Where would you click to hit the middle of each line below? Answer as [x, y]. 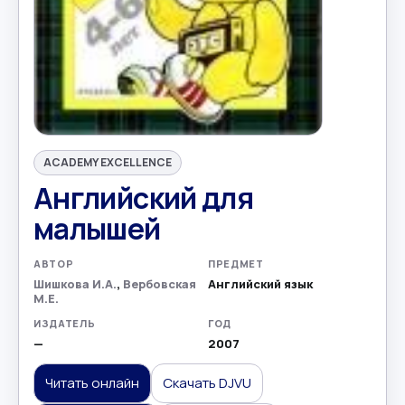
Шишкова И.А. [75, 284]
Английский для [144, 198]
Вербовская [160, 284]
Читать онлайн [92, 383]
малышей [97, 229]
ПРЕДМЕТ [236, 264]
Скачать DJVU [207, 383]
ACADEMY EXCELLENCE [108, 163]
